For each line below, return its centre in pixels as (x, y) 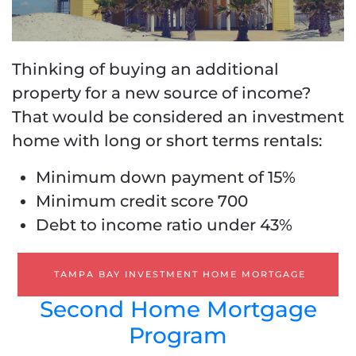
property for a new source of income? (161, 93)
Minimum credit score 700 (142, 201)
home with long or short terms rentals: (167, 141)
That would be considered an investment (178, 117)
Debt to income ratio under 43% (164, 225)
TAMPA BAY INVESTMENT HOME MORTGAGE (180, 275)
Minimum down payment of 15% (166, 178)
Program (178, 336)
